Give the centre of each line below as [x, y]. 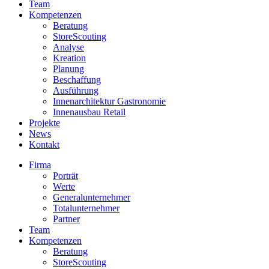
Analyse [68, 47]
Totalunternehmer [86, 208]
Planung [68, 69]
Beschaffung [77, 80]
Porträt [65, 176]
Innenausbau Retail [89, 112]
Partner [66, 219]
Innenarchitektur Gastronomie [109, 101]
